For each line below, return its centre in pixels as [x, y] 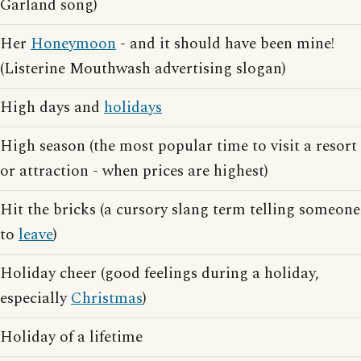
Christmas [107, 299]
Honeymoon [73, 44]
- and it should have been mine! [225, 44]
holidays [133, 108]
